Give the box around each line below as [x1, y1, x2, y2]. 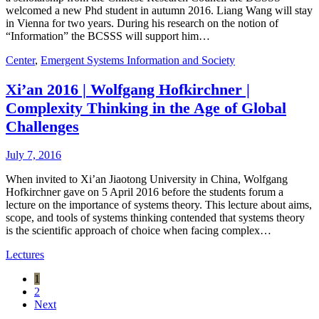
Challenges [6, 117, 79, 135]
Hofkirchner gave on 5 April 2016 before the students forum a [6, 185, 283, 198]
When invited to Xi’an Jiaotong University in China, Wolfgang [6, 172, 288, 185]
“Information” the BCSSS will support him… [6, 30, 210, 43]
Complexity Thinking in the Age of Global [6, 98, 286, 117]
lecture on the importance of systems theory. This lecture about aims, [6, 198, 312, 211]
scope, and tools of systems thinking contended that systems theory [6, 211, 305, 224]
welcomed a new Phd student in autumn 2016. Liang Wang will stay [6, 4, 313, 17]
